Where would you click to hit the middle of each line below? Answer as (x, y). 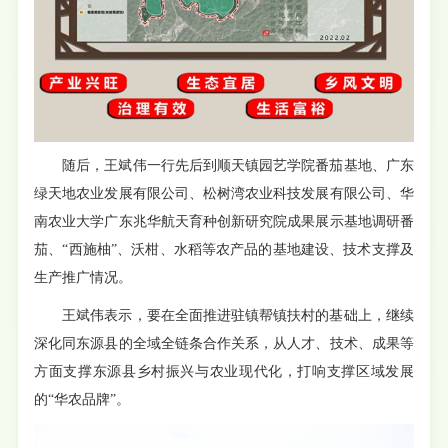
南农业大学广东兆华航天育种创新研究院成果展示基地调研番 (224, 222)
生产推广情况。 (83, 278)
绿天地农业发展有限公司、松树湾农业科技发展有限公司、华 (224, 194)
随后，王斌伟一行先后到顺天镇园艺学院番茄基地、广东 (238, 166)
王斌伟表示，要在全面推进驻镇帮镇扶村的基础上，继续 (238, 316)
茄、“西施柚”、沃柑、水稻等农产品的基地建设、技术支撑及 (224, 250)
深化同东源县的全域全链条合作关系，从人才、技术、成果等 (224, 344)
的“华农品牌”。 (82, 400)
